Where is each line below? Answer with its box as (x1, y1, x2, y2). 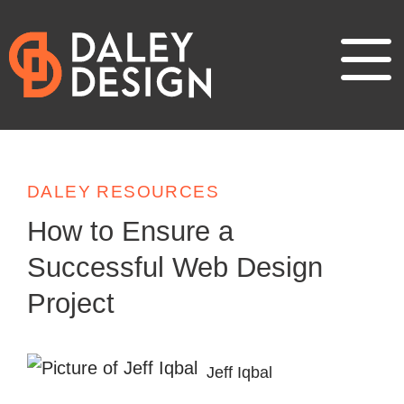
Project (27, 287, 115, 319)
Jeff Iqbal (207, 363, 272, 381)
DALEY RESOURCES (27, 181, 219, 201)
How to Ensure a (27, 215, 234, 247)
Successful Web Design (27, 251, 323, 283)
